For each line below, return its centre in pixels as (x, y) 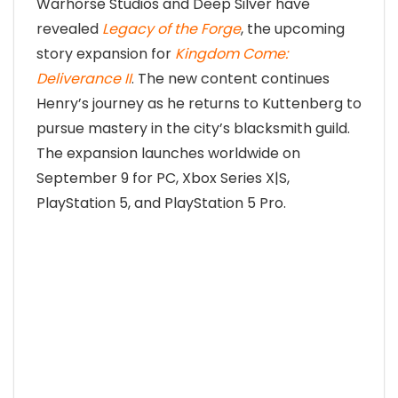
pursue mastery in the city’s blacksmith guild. (193, 128)
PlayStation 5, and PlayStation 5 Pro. (161, 203)
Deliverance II (84, 79)
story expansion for (106, 54)
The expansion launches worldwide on (168, 153)
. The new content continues (231, 79)
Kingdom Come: (231, 54)
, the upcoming (293, 29)
